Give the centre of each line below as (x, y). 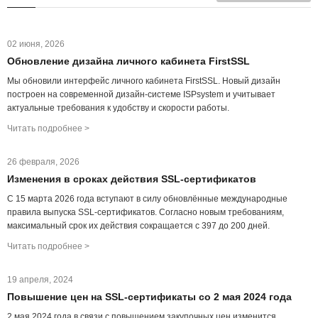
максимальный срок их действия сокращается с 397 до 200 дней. (138, 226)
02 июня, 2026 (36, 44)
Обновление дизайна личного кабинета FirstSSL (128, 61)
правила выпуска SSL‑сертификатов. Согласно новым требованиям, (146, 212)
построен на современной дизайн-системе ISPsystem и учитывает (141, 94)
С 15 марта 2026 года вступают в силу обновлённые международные (147, 199)
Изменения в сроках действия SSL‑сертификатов (132, 179)
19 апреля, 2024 (40, 280)
